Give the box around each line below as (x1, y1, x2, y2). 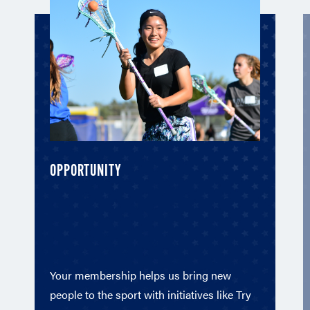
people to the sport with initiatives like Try (50, 286, 251, 302)
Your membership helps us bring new (50, 266, 231, 283)
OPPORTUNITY (50, 163, 121, 180)
